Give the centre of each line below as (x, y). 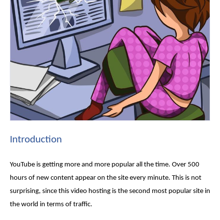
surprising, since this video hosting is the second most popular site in (110, 192)
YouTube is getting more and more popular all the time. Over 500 (105, 165)
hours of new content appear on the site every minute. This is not (106, 178)
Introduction (36, 140)
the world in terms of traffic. (52, 205)
